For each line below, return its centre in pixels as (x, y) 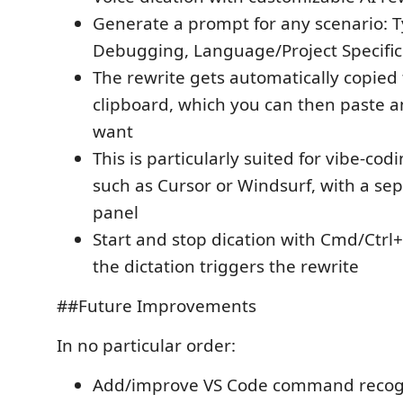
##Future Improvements (157, 306)
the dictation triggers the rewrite (226, 266)
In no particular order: (146, 345)
